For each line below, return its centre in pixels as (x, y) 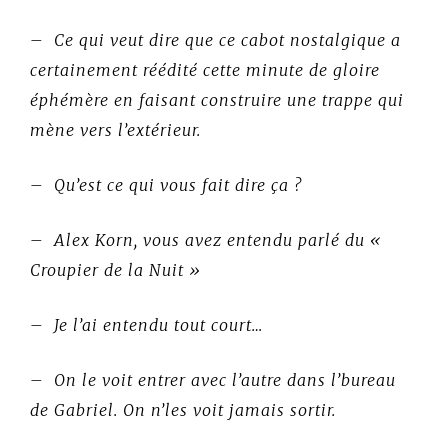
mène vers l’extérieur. (115, 129)
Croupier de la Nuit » (115, 269)
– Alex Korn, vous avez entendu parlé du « (206, 239)
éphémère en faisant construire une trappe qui (217, 99)
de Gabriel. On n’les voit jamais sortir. (183, 409)
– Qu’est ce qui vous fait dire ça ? (166, 184)
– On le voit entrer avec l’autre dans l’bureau (213, 379)
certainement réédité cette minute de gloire (205, 69)
